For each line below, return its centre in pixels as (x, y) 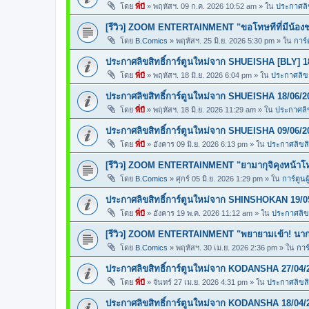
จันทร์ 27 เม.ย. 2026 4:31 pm (200, 282)
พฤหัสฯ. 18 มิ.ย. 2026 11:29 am (205, 110)
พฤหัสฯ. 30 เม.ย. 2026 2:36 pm (227, 248)
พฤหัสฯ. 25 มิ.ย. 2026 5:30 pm (225, 41)
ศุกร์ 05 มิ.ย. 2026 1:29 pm (219, 179)
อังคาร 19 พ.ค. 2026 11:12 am (203, 213)
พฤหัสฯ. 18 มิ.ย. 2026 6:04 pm (202, 75)
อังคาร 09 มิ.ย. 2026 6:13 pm (200, 144)
